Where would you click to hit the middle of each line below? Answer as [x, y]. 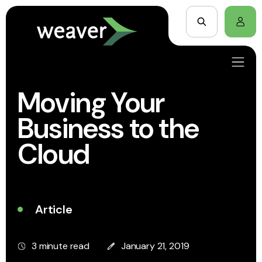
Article [54, 209]
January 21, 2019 [155, 246]
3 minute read [61, 246]
